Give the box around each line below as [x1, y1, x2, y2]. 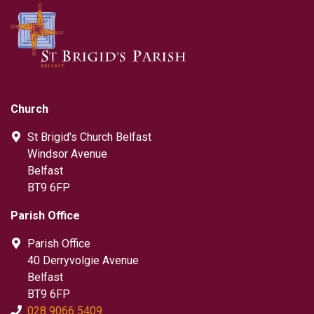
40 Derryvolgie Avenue [27, 254, 139, 268]
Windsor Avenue [27, 147, 107, 161]
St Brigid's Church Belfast [27, 130, 151, 144]
